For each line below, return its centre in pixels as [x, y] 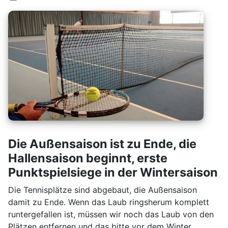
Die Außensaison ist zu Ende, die [102, 144]
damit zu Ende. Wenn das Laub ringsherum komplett [109, 202]
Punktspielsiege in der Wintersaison [113, 172]
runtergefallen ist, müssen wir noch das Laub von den [111, 214]
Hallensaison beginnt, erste [88, 158]
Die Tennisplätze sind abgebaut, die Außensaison [103, 190]
